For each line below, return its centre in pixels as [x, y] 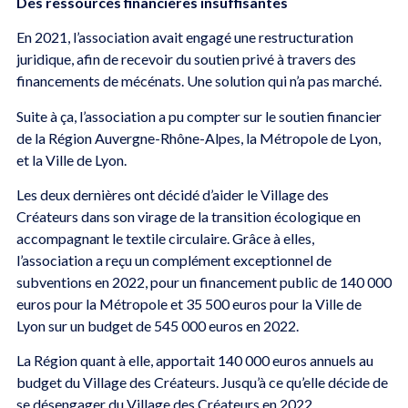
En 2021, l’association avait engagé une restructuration [184, 37]
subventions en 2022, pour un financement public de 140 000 [204, 282]
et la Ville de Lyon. [72, 159]
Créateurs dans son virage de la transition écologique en [188, 217]
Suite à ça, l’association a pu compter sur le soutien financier [199, 116]
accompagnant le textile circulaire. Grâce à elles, [165, 239]
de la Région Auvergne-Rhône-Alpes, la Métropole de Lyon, [198, 138]
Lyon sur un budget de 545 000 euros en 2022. [157, 326]
